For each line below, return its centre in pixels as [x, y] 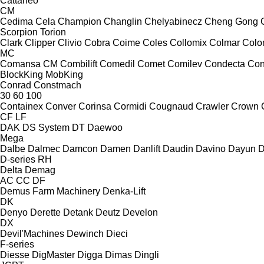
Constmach [57, 85]
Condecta [225, 64]
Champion [80, 21]
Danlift [147, 148]
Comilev [185, 64]
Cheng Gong [231, 21]
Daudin [178, 148]
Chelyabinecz [173, 21]
